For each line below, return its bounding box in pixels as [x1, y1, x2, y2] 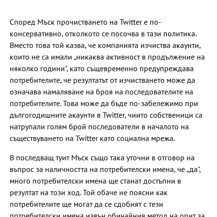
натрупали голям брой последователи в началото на [10, 122, 189, 132]
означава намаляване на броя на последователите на [10, 87, 193, 97]
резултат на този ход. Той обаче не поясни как [10, 187, 168, 198]
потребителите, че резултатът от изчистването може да [10, 75, 195, 85]
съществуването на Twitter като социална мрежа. [10, 133, 175, 143]
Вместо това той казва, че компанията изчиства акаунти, [10, 40, 201, 50]
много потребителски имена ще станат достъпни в [10, 176, 181, 186]
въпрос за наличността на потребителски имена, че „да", [10, 164, 201, 174]
